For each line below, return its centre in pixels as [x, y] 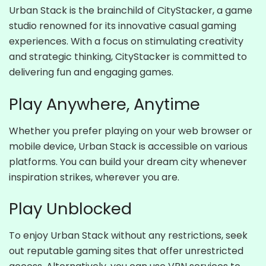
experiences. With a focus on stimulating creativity [126, 42]
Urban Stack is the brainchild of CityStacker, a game [131, 11]
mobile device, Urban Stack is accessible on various [128, 146]
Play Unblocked [70, 209]
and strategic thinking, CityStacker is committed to [128, 57]
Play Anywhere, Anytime [104, 104]
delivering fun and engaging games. [91, 72]
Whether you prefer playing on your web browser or [131, 131]
